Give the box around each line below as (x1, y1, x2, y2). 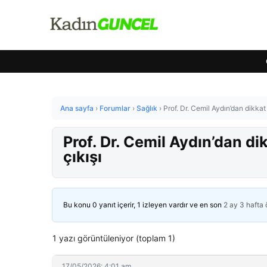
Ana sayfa (60, 104, 94, 113)
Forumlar (100, 104, 131, 113)
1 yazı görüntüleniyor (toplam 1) (52, 233, 175, 243)
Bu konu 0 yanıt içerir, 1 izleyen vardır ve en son (63, 200, 223, 209)
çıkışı (63, 148, 102, 166)
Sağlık (136, 104, 157, 113)
